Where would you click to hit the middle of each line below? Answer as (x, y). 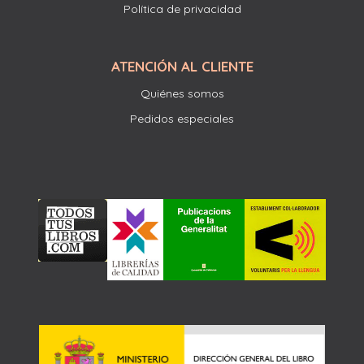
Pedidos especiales (182, 118)
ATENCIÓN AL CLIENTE (182, 66)
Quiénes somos (182, 93)
